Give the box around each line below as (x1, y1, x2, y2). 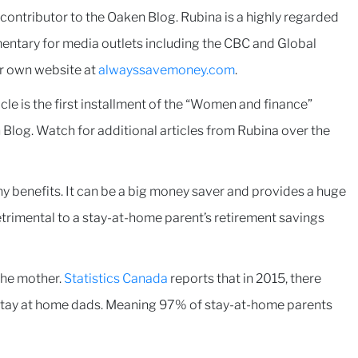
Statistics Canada (64, 271, 168, 286)
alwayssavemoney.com (98, 62, 235, 78)
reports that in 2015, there (168, 271, 321, 286)
